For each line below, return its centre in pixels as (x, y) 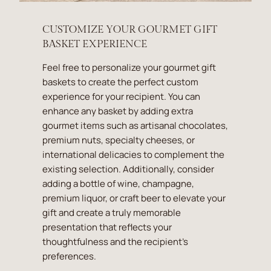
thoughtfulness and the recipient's (116, 241)
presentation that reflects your (107, 227)
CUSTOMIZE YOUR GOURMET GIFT (130, 29)
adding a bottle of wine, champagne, (119, 183)
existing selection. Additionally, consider (129, 169)
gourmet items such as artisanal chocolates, (135, 125)
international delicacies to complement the (134, 154)
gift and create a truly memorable (112, 212)
